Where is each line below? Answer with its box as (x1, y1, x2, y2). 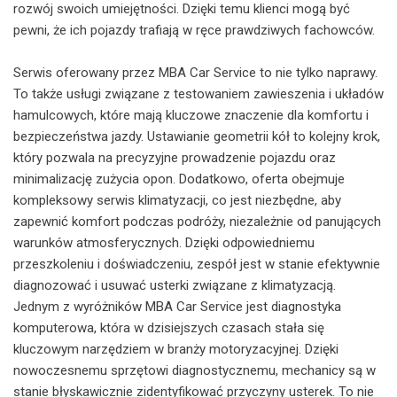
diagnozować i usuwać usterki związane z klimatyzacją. (13, 276, 336, 293)
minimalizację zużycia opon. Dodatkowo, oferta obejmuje (13, 170, 345, 187)
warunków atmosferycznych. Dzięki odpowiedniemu (13, 234, 315, 251)
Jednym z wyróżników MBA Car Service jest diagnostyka (13, 298, 341, 315)
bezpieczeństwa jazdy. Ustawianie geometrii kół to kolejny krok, (13, 128, 380, 144)
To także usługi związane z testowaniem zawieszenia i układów (13, 85, 384, 102)
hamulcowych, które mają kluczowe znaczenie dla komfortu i (13, 106, 369, 123)
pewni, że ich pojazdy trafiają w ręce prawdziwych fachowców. (13, 21, 375, 38)
